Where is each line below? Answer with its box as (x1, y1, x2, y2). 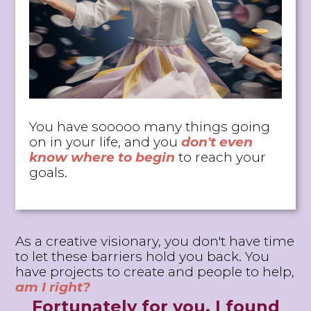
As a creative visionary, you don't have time (15, 233, 295, 249)
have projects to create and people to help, (15, 263, 295, 280)
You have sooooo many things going (29, 118, 271, 135)
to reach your (175, 149, 267, 165)
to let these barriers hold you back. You (15, 248, 270, 264)
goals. (29, 164, 68, 180)
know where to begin (29, 149, 176, 165)
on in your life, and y (29, 133, 161, 150)
